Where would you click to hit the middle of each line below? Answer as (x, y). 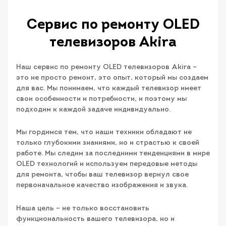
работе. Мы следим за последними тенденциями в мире (113, 154)
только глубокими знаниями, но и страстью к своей (108, 143)
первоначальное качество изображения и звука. (102, 186)
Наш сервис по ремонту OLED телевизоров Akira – (106, 67)
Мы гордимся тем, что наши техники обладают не (104, 133)
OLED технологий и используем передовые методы (107, 164)
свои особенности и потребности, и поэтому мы (101, 99)
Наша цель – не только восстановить (83, 208)
